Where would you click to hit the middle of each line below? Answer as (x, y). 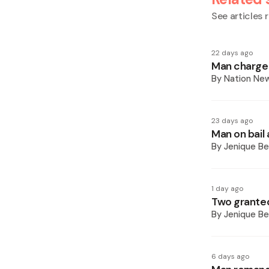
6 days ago (230, 256)
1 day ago (227, 189)
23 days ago (232, 121)
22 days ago (232, 53)
